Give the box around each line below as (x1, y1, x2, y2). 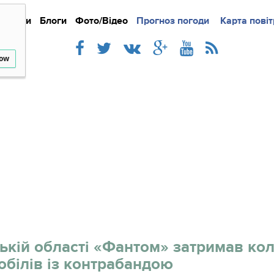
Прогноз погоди (136, 15, 209, 26)
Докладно (155, 15, 201, 26)
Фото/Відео (75, 15, 128, 26)
